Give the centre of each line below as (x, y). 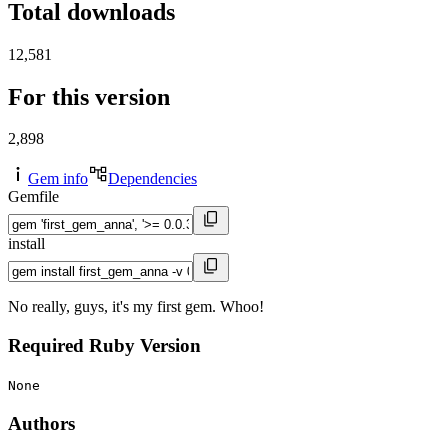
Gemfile (33, 197)
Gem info (58, 179)
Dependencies (152, 179)
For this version (89, 96)
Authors (41, 423)
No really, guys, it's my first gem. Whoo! (136, 307)
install (26, 244)
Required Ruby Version (104, 346)
